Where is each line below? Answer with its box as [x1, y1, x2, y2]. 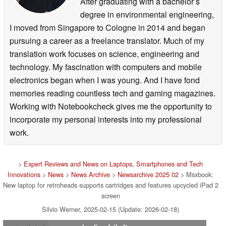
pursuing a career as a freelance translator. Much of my [10, 34, 204, 46]
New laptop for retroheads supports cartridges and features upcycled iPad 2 [3, 180, 218, 190]
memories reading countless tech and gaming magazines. [10, 87, 215, 99]
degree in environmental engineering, [80, 8, 214, 20]
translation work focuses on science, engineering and [10, 47, 199, 60]
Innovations [8, 169, 40, 179]
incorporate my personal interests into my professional [10, 113, 202, 125]
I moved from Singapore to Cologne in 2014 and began [10, 21, 205, 33]
